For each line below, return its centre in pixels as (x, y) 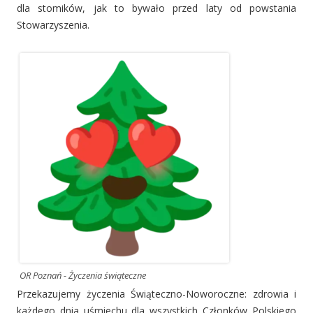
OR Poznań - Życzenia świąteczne (83, 275)
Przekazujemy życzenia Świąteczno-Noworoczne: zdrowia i (156, 293)
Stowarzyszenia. (53, 24)
